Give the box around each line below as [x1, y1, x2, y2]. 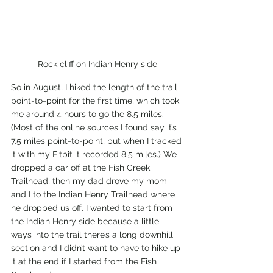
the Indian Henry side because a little [11, 216, 161, 227]
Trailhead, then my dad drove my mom [11, 176, 169, 186]
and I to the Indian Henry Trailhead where [11, 190, 177, 200]
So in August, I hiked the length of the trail [11, 82, 180, 93]
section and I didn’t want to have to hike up [11, 243, 183, 253]
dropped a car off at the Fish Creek [11, 163, 152, 173]
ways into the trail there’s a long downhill [11, 230, 175, 240]
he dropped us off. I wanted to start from [11, 203, 175, 213]
